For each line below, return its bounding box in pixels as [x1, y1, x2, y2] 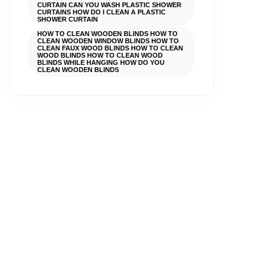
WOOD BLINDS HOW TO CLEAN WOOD [37, 52, 163, 59]
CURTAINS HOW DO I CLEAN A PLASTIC [37, 8, 166, 16]
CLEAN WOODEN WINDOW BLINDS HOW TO [37, 37, 179, 44]
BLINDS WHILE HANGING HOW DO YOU [37, 59, 165, 66]
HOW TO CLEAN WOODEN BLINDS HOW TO [37, 30, 178, 37]
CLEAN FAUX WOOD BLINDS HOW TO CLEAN [37, 44, 183, 52]
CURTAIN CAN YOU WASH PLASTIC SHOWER [37, 1, 181, 8]
